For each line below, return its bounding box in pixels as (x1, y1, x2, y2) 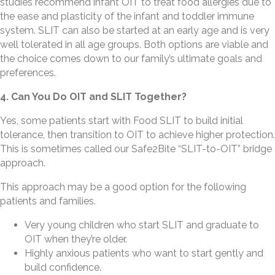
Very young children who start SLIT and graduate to (25, 219, 259, 231)
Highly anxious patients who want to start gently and (25, 247, 263, 260)
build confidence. (25, 261, 101, 274)
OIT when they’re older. (25, 233, 127, 246)
